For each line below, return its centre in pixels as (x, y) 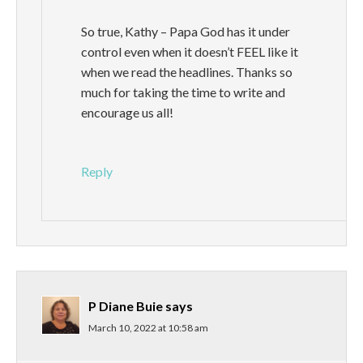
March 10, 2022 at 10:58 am (148, 328)
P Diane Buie (126, 306)
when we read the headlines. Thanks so (187, 72)
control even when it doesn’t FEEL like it (190, 52)
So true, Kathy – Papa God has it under (186, 32)
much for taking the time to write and (183, 92)
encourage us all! (127, 113)
